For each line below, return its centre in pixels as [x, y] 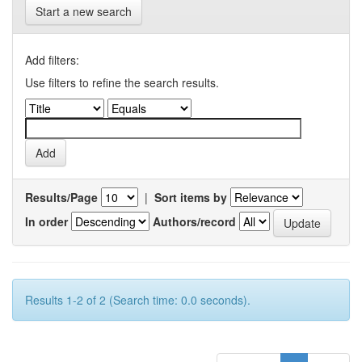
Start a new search [84, 11]
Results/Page [61, 197]
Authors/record [194, 221]
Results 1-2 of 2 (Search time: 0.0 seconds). [138, 300]
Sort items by [191, 197]
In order [46, 221]
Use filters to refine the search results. [122, 82]
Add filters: [52, 60]
